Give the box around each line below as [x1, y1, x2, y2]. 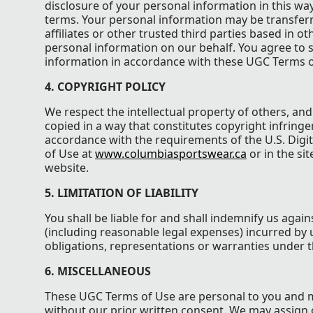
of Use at [45, 145, 95, 161]
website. [45, 159, 89, 175]
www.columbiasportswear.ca [95, 145, 247, 161]
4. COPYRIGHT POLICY [45, 78, 166, 94]
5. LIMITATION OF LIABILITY [45, 184, 198, 201]
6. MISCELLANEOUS [45, 263, 151, 279]
